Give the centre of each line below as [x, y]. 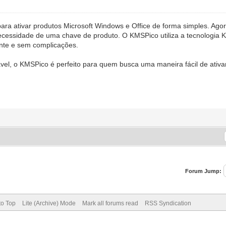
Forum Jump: [204, 171]
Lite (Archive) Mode [49, 203]
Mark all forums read [110, 203]
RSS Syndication [168, 203]
